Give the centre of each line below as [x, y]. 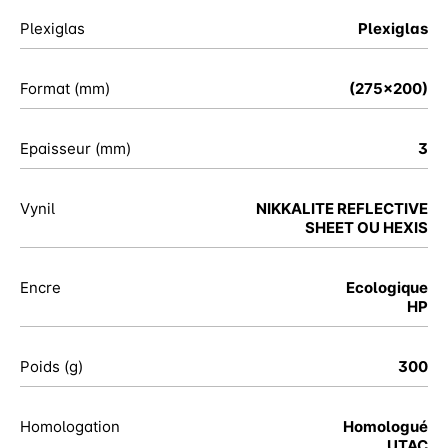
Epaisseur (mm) [75, 148]
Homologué [385, 426]
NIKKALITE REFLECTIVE [342, 208]
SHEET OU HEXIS [366, 227]
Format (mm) [65, 88]
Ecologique [387, 287]
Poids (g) [51, 366]
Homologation [70, 426]
